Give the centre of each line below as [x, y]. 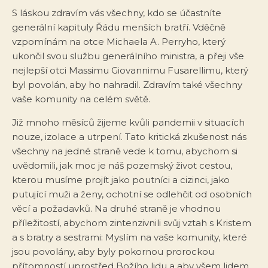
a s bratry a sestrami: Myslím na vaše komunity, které [130, 237]
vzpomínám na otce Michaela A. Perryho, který [119, 41]
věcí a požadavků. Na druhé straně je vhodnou [116, 208]
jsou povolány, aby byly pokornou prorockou [113, 251]
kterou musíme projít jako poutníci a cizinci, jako [121, 179]
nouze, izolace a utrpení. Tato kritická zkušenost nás [129, 136]
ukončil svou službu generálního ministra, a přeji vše [128, 56]
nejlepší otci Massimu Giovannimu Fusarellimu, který [130, 70]
